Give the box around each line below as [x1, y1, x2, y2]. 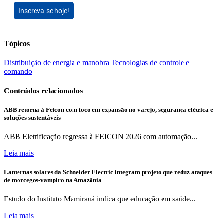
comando [4, 67, 32, 76]
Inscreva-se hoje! [18, 6, 69, 15]
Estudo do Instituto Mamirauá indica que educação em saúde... [4, 195, 196, 203]
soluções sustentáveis [4, 113, 61, 121]
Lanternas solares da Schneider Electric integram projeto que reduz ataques [4, 168, 212, 176]
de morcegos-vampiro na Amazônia [4, 176, 102, 184]
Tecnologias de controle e [111, 58, 189, 67]
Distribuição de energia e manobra [4, 58, 111, 67]
